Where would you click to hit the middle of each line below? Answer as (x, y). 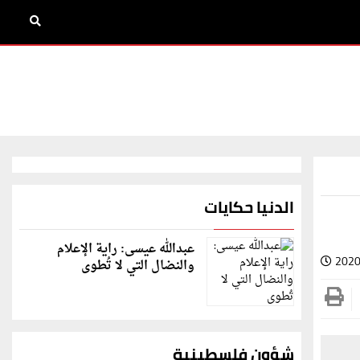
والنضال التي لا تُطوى (138, 266)
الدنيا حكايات (249, 207)
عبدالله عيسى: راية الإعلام (126, 250)
